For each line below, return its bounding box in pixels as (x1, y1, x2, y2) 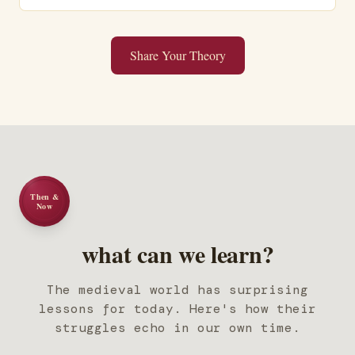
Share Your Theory (129, 47, 226, 63)
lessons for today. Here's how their (39, 300, 316, 317)
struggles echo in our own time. (55, 319, 300, 336)
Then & (30, 191, 59, 202)
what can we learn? (81, 236, 274, 271)
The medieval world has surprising (47, 281, 308, 298)
